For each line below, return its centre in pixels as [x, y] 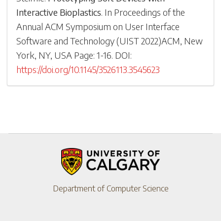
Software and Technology [66, 40]
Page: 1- [89, 55]
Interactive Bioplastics [59, 12]
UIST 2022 [139, 40]
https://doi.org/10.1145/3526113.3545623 [88, 69]
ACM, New [182, 40]
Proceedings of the [150, 12]
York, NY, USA [44, 55]
